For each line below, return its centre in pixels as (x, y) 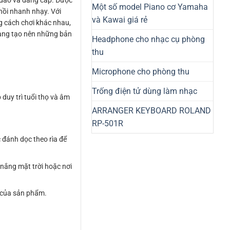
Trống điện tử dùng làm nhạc (145, 91)
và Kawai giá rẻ (120, 20)
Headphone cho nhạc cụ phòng (148, 39)
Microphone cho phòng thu (141, 71)
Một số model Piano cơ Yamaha (150, 7)
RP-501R (108, 123)
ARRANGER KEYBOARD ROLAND (151, 110)
